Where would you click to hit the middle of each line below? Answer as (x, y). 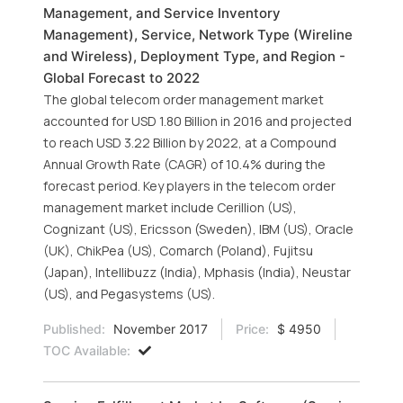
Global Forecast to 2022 (121, 78)
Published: (74, 329)
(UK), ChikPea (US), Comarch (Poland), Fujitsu (178, 251)
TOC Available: (87, 350)
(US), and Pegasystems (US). (129, 294)
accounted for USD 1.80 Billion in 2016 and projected (197, 121)
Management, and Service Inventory (162, 13)
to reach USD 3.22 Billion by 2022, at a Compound (190, 143)
